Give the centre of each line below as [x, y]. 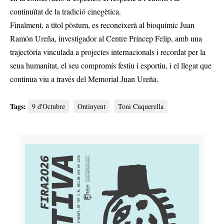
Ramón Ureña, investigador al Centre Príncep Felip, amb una [106, 38]
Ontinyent [91, 106]
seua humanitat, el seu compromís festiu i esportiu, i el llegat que [111, 65]
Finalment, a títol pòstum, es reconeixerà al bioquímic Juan [102, 25]
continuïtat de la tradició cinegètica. [65, 11]
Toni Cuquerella [141, 106]
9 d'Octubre [48, 106]
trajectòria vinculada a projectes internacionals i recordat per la [108, 52]
